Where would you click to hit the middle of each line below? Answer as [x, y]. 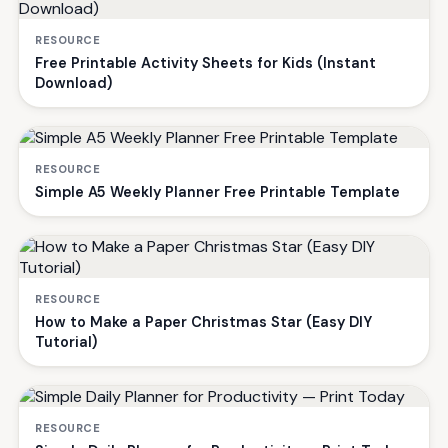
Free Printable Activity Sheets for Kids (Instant [205, 62]
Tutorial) [66, 341]
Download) [73, 82]
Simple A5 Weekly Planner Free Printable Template [217, 191]
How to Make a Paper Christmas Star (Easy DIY [203, 321]
